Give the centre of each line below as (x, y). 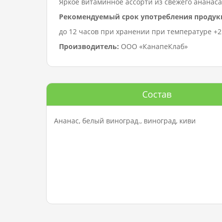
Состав (157, 94)
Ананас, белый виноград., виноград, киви (125, 121)
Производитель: (89, 46)
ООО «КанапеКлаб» (153, 46)
